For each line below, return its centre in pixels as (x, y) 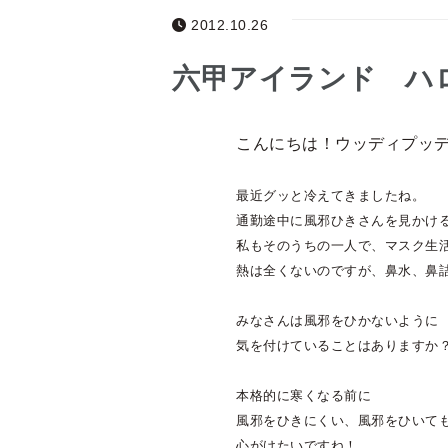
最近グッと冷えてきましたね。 (330, 196)
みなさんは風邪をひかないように (337, 321)
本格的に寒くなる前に (303, 396)
